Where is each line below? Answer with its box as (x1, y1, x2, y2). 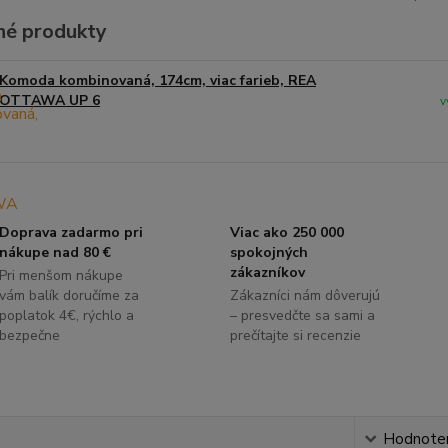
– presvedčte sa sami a (229, 306, 375, 326)
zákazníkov (229, 263, 305, 283)
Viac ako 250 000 (229, 223, 344, 243)
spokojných (229, 243, 308, 263)
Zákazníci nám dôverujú (229, 286, 380, 306)
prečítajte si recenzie (229, 326, 361, 346)
